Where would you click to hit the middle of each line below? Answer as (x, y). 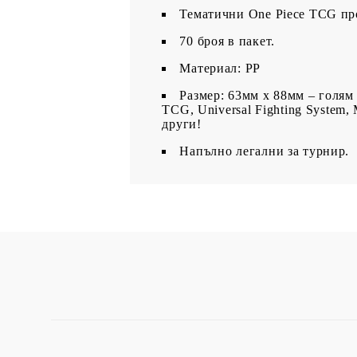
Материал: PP (220, 68)
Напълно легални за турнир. (265, 151)
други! (182, 124)
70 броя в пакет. (227, 41)
